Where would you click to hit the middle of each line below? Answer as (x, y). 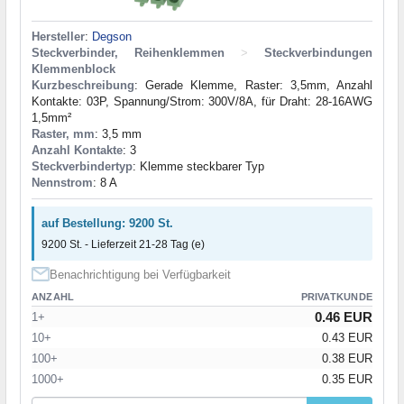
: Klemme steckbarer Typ (198, 167)
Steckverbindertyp (82, 167)
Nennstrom (62, 183)
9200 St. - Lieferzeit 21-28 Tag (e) (123, 245)
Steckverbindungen (318, 53)
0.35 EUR (347, 380)
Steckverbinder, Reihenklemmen (128, 53)
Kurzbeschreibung (83, 86)
